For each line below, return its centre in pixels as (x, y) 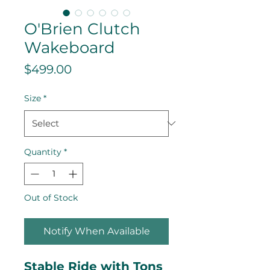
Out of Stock (51, 197)
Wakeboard (70, 47)
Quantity (43, 152)
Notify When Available (96, 231)
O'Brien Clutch (82, 29)
